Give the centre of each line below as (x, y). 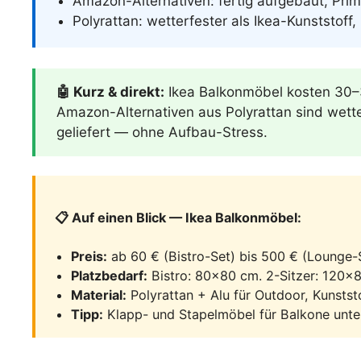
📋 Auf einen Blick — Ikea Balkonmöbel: (178, 218)
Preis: (89, 257)
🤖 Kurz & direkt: (110, 91)
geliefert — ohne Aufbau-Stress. (162, 132)
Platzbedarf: (109, 276)
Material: (98, 295)
